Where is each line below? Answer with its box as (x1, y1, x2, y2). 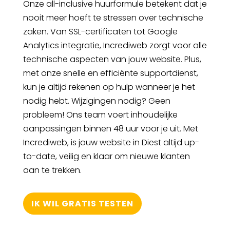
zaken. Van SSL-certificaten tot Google (23, 25, 178, 37)
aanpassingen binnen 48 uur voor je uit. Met (23, 122, 198, 135)
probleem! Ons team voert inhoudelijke (23, 108, 178, 121)
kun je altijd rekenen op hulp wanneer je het (23, 81, 195, 93)
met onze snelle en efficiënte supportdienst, (23, 67, 198, 79)
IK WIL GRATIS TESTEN (31, 197, 133, 209)
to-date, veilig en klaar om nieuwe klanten (23, 150, 190, 162)
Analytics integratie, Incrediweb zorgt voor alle (23, 39, 207, 51)
